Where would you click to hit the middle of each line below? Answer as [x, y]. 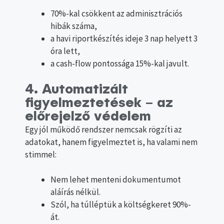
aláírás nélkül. [75, 192]
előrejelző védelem [88, 116]
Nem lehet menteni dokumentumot [116, 180]
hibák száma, [74, 26]
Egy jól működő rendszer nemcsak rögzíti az [103, 129]
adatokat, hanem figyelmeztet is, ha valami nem [111, 142]
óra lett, [65, 51]
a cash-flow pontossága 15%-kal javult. [120, 64]
